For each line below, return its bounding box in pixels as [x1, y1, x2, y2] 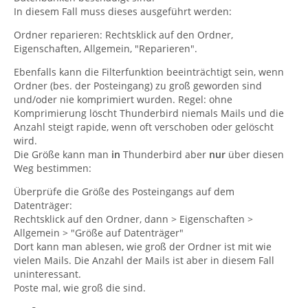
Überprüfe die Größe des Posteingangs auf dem [14, 185, 234, 198]
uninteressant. [14, 267, 81, 280]
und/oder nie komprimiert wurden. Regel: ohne [14, 93, 232, 106]
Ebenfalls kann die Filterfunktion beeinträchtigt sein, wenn [14, 65, 284, 78]
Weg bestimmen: [14, 162, 91, 175]
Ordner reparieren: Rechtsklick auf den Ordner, [14, 28, 233, 41]
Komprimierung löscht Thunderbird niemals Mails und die [14, 107, 284, 120]
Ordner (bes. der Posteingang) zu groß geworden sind [14, 79, 262, 92]
